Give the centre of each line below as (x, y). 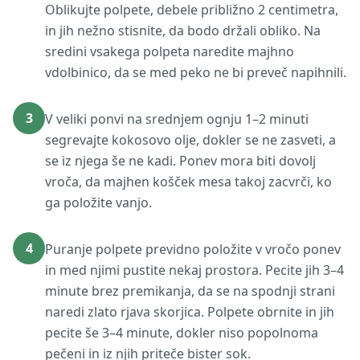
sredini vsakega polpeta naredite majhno (170, 51)
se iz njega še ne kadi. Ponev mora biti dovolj (180, 161)
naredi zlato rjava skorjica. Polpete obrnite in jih (190, 312)
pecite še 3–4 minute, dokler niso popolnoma (182, 333)
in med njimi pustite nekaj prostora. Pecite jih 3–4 (194, 270)
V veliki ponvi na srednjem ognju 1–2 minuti (177, 119)
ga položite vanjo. (98, 202)
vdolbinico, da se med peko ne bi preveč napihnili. (196, 72)
